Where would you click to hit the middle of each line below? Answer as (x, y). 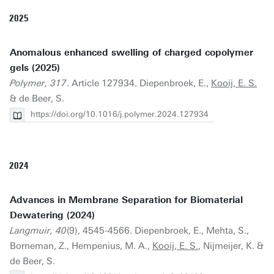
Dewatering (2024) (52, 215)
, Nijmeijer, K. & (231, 246)
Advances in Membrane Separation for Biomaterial (126, 200)
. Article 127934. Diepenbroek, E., (139, 83)
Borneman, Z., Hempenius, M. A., (81, 246)
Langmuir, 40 (38, 231)
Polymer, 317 (38, 83)
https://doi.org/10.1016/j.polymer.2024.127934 (120, 114)
